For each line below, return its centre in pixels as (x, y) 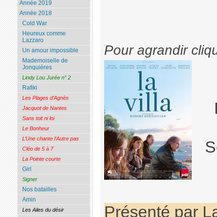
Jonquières (37, 68)
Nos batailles (39, 190)
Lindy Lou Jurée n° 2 (46, 78)
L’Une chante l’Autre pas (50, 139)
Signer (30, 179)
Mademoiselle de (45, 61)
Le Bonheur (36, 129)
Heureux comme (44, 34)
